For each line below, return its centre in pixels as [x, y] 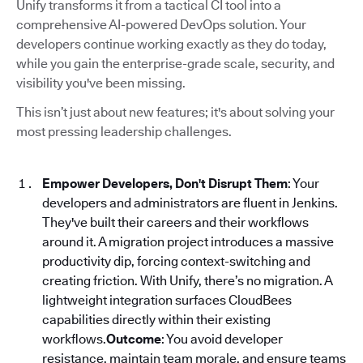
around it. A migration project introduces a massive [188, 241]
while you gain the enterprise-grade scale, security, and [175, 63]
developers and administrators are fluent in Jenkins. [190, 203]
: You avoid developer [222, 339]
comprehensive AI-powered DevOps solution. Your [161, 24]
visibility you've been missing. [101, 83]
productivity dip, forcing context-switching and [176, 261]
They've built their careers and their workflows [175, 222]
